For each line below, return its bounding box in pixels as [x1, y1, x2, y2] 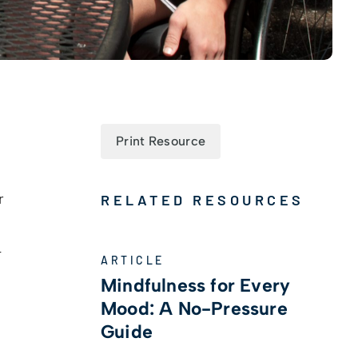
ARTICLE [101, 253, 165, 267]
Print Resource [116, 133, 206, 149]
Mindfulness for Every [101, 273, 291, 296]
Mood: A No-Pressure [101, 296, 288, 320]
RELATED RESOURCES [101, 190, 304, 209]
